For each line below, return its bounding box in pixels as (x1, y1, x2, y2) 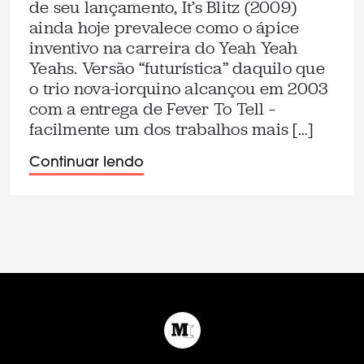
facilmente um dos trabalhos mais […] (29, 118, 313, 141)
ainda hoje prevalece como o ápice (29, 16, 300, 39)
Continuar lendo (29, 156, 144, 170)
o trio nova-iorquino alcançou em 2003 (29, 77, 328, 100)
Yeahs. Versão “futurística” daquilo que (29, 57, 325, 80)
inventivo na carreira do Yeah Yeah (29, 37, 298, 59)
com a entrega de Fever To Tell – (29, 97, 275, 120)
